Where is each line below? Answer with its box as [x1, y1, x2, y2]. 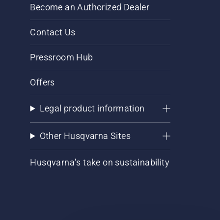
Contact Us [30, 27, 76, 37]
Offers [30, 77, 55, 87]
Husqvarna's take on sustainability [30, 157, 170, 167]
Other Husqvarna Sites [39, 131, 131, 141]
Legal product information [39, 103, 145, 113]
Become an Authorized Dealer [30, 2, 150, 12]
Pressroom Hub [30, 52, 93, 62]
